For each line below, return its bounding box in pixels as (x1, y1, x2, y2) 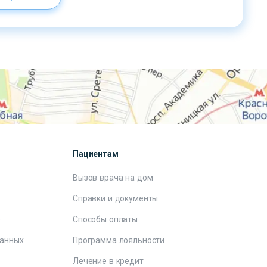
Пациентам (73, 149, 119, 159)
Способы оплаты (73, 215, 138, 224)
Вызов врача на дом (73, 173, 153, 182)
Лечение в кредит (73, 256, 144, 266)
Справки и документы (73, 194, 159, 203)
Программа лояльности (73, 235, 165, 245)
